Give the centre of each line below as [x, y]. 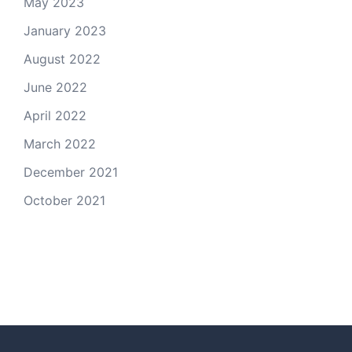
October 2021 [64, 200]
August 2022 [62, 59]
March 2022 [60, 144]
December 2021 [71, 172]
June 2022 [55, 87]
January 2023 [65, 31]
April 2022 [55, 115]
